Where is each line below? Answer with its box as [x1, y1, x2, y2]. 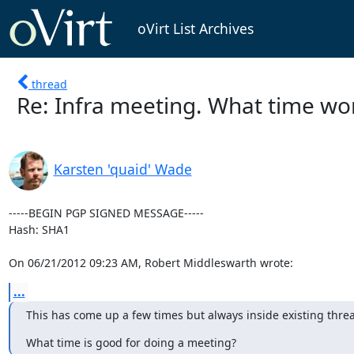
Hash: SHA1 [8, 221, 70, 237]
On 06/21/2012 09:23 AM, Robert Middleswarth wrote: [8, 254, 293, 270]
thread [32, 76, 67, 92]
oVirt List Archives [137, 19, 254, 39]
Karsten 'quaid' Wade [53, 159, 192, 179]
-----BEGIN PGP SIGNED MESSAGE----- [8, 205, 204, 220]
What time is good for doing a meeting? [25, 334, 236, 350]
